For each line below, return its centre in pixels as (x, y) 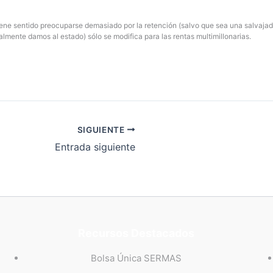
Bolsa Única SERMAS (136, 258)
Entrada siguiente (95, 147)
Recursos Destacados (136, 233)
